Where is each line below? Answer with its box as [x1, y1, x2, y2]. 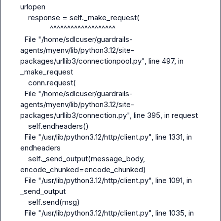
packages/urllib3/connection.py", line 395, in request [20, 110, 198, 120]
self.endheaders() [20, 121, 28, 131]
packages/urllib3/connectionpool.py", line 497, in [20, 56, 184, 66]
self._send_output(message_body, [20, 154, 28, 163]
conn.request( [20, 78, 28, 87]
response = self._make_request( [20, 13, 28, 22]
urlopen [20, 2, 45, 11]
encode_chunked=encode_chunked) [20, 165, 146, 174]
